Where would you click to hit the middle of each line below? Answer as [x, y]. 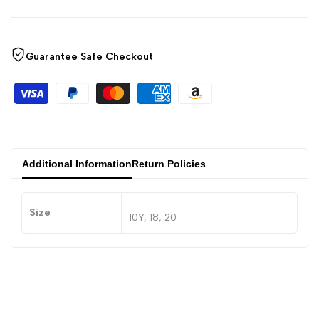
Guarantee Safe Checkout [89, 57]
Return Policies [169, 164]
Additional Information [77, 164]
